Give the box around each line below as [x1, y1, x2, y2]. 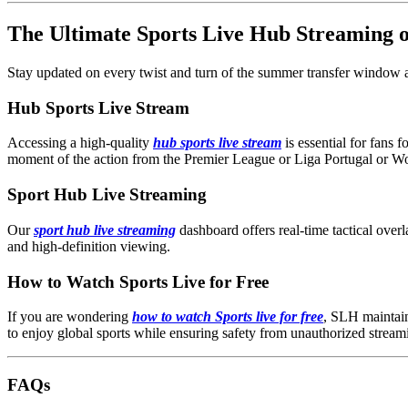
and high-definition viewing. [7, 238, 170, 254]
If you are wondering [7, 309, 132, 325]
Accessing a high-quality [7, 135, 153, 151]
